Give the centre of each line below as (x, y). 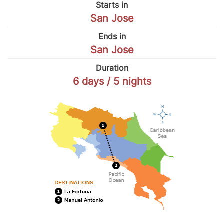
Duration (112, 68)
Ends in (112, 36)
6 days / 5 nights (112, 81)
